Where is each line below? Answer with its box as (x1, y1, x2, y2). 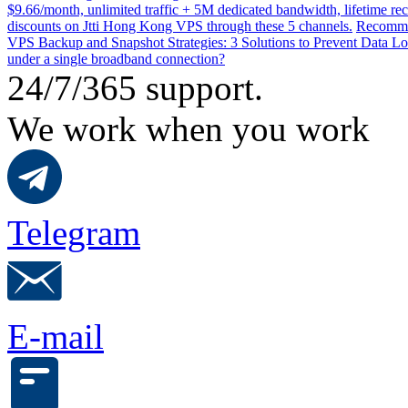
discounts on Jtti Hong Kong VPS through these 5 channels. (7, 17, 352, 34)
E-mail (7, 316, 104, 356)
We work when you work (7, 108, 370, 148)
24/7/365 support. (7, 67, 263, 107)
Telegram (7, 212, 140, 252)
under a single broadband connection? (7, 50, 225, 66)
